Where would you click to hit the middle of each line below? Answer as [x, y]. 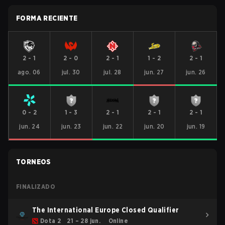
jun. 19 [196, 126]
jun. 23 [71, 126]
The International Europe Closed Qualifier [106, 210]
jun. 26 [196, 72]
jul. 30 [71, 72]
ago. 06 [29, 72]
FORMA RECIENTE [47, 18]
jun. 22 [113, 126]
